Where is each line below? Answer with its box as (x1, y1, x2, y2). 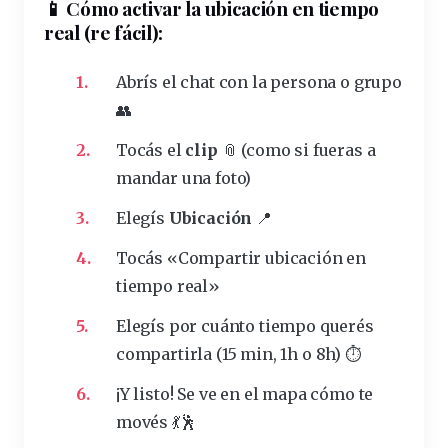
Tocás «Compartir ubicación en (116, 247, 367, 268)
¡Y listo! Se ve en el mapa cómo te (116, 383, 374, 404)
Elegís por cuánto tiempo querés (116, 315, 374, 336)
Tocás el (116, 139, 186, 160)
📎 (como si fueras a (217, 139, 376, 160)
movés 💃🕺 (116, 411, 196, 432)
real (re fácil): (44, 18, 164, 45)
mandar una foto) (116, 167, 252, 188)
